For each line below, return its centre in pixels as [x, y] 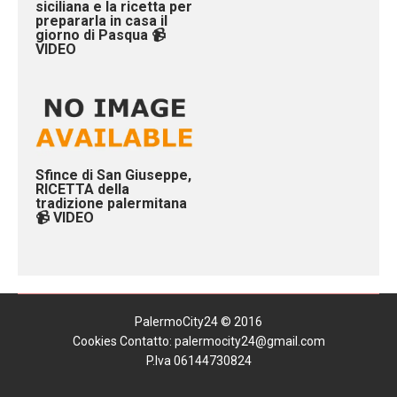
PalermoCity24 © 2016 [198, 322]
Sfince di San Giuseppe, [113, 175]
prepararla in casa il [101, 20]
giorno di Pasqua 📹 [101, 35]
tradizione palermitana [111, 204]
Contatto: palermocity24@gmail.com [221, 342]
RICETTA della [82, 190]
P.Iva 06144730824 [198, 361]
